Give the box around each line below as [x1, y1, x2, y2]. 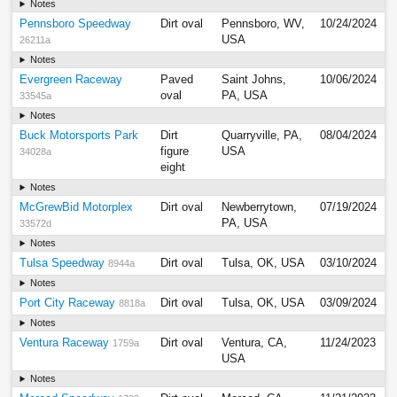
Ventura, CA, [222, 337, 288, 350]
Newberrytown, [222, 201, 298, 214]
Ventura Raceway [19, 337, 110, 350]
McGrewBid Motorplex [19, 201, 134, 214]
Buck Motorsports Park [19, 129, 139, 143]
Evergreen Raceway [19, 74, 123, 87]
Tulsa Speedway [19, 257, 105, 270]
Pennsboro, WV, [222, 18, 306, 31]
